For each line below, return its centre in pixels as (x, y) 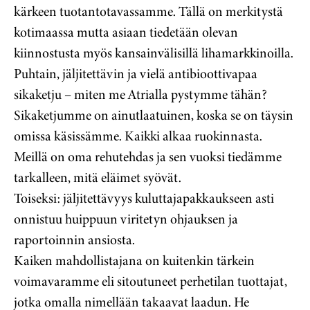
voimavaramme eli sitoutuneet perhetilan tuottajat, (151, 282)
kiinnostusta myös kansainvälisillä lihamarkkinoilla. (154, 53)
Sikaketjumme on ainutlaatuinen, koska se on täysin (154, 116)
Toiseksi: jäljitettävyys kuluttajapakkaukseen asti (144, 199)
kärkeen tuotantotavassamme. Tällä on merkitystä (148, 12)
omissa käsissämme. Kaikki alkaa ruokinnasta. (138, 136)
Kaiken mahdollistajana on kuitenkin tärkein (134, 261)
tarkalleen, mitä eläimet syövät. (98, 178)
